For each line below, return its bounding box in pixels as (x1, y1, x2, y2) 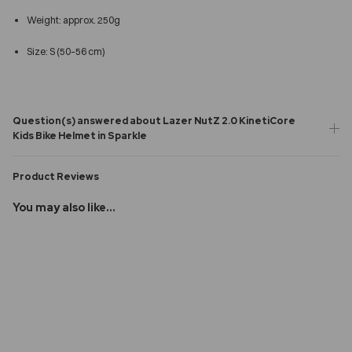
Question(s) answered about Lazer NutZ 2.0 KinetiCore (13, 113, 295, 127)
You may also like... (13, 200, 115, 214)
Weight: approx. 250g (27, 13, 120, 26)
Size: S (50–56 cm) (27, 45, 105, 57)
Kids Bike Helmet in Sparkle (13, 128, 147, 142)
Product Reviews (13, 169, 99, 183)
